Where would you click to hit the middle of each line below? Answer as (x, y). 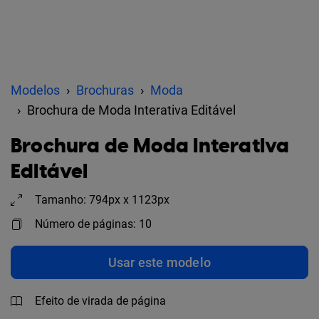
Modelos (35, 90)
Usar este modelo (159, 262)
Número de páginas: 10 (93, 224)
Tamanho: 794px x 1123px (102, 200)
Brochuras (105, 90)
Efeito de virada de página (100, 301)
